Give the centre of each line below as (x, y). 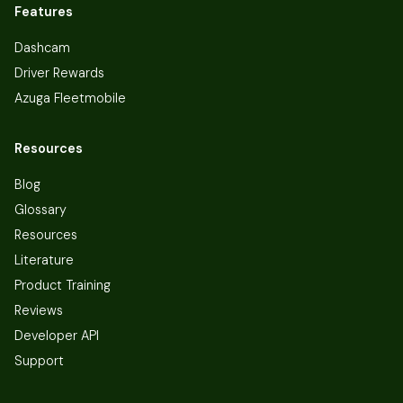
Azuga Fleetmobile (70, 98)
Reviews (39, 310)
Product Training (63, 285)
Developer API (57, 335)
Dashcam (42, 47)
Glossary (40, 209)
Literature (44, 260)
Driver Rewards (59, 72)
